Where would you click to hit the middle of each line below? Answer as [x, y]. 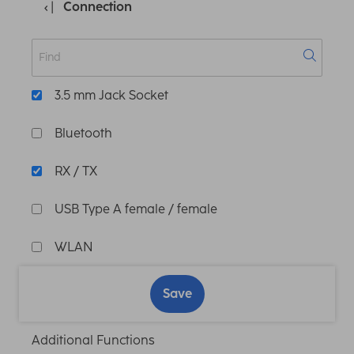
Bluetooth [83, 133]
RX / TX [76, 171]
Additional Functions [93, 340]
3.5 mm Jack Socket [111, 95]
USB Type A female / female [136, 209]
